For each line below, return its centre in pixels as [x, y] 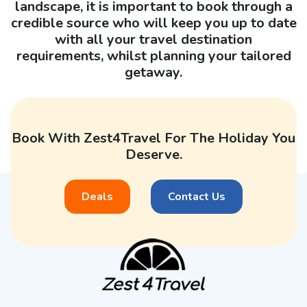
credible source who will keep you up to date [153, 23]
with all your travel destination [153, 40]
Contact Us [197, 197]
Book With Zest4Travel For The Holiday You [153, 138]
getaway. [153, 73]
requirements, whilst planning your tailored [153, 56]
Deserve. [153, 155]
